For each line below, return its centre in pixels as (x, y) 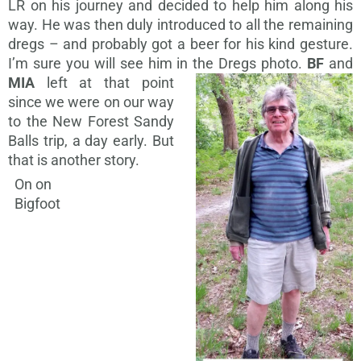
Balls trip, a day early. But (91, 141)
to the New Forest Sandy (91, 122)
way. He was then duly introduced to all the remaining (180, 25)
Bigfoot (34, 204)
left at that (82, 83)
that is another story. (74, 160)
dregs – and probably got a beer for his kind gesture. (180, 44)
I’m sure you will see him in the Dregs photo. (158, 64)
